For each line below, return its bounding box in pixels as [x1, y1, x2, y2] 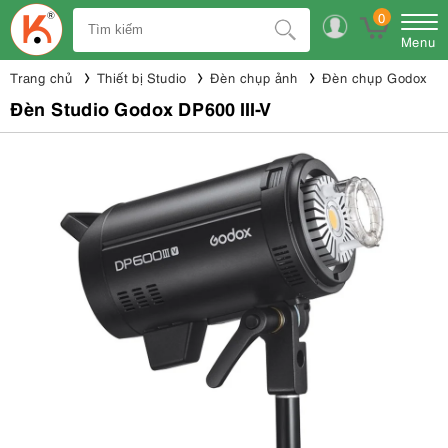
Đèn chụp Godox [322, 68, 427, 86]
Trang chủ [10, 68, 73, 86]
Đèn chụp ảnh [210, 68, 298, 86]
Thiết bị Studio [97, 68, 186, 86]
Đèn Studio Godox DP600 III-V [10, 95, 272, 120]
